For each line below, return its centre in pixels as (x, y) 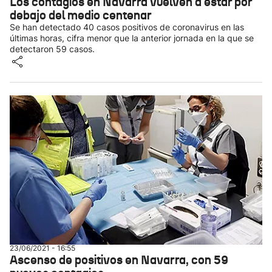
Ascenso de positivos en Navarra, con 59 (119, 260)
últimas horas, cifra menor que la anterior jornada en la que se (132, 38)
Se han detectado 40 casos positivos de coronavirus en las (127, 27)
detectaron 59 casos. (52, 49)
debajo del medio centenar (80, 15)
